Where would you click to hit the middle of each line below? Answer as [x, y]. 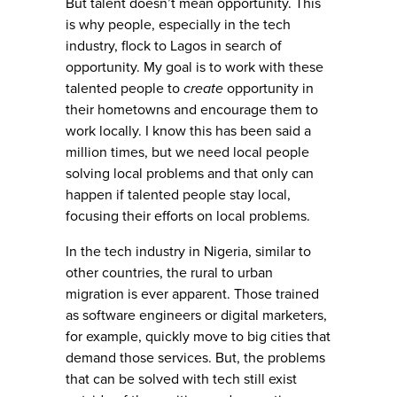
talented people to [125, 89]
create [203, 89]
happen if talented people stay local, [178, 195]
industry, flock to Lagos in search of [174, 47]
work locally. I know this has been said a [188, 132]
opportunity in [269, 89]
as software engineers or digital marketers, [196, 316]
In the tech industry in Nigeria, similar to [188, 252]
